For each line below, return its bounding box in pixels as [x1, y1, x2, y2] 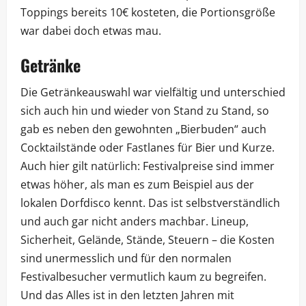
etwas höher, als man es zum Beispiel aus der [20, 177, 254, 193]
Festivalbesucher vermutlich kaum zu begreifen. [20, 269, 266, 285]
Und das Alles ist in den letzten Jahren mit [20, 288, 234, 303]
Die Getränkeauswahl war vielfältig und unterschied [20, 85, 286, 100]
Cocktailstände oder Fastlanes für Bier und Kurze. [20, 140, 275, 156]
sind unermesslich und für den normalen [20, 251, 232, 266]
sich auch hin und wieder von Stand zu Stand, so [20, 103, 269, 119]
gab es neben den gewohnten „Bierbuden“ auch [20, 122, 266, 137]
